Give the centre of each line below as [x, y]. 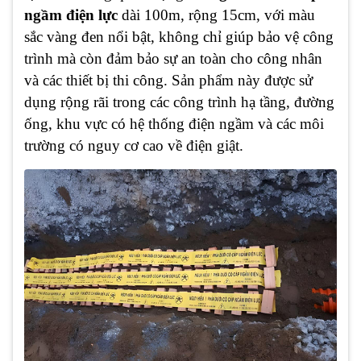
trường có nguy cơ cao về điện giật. [134, 145]
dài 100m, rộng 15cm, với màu [216, 15]
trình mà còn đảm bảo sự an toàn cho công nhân [173, 58]
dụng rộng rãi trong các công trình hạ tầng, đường [179, 102]
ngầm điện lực [71, 15]
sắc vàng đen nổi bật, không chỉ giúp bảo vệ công [179, 36]
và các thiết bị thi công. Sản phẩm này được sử [168, 80]
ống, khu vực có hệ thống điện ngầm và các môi [174, 123]
